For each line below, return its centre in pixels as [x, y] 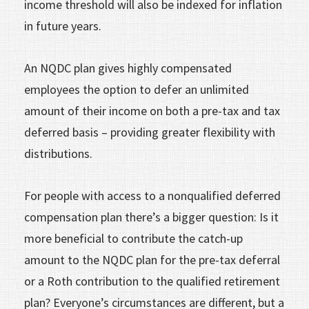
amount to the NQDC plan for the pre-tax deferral [152, 259]
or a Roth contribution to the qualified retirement [152, 281]
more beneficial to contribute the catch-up [133, 238]
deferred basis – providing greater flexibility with [150, 132]
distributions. [58, 153]
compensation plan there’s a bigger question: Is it [151, 217]
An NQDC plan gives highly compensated [128, 68]
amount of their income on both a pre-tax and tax [152, 110]
